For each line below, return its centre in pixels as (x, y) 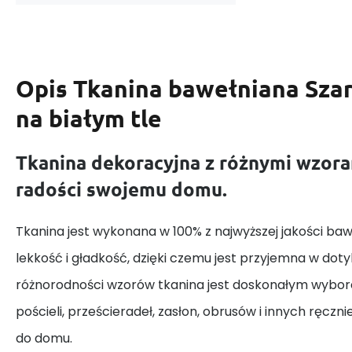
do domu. (44, 338)
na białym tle (89, 118)
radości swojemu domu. (121, 189)
